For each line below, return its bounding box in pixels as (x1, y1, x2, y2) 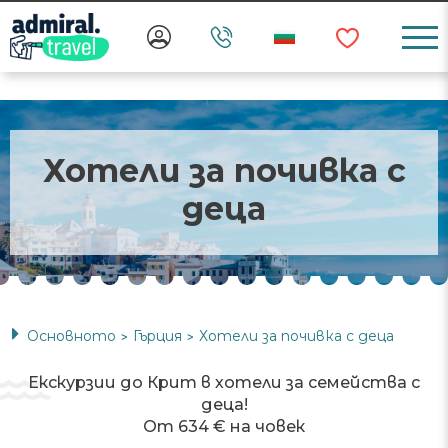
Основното (27, 327, 116, 345)
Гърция (133, 327, 182, 345)
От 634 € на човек (143, 417, 305, 436)
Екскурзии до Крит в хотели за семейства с (28, 373, 420, 392)
